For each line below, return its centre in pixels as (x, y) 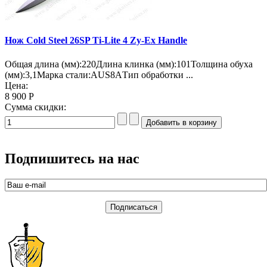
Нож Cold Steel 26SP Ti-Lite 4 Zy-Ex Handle (96, 41)
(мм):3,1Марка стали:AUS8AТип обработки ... (99, 74)
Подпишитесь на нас (72, 159)
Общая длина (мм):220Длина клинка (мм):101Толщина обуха (129, 64)
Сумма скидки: (35, 107)
